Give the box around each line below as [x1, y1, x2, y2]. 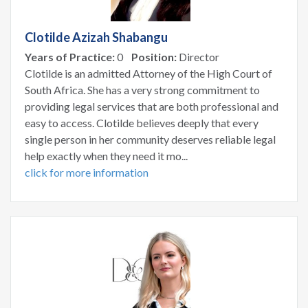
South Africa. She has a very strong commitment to [25, 82, 260, 96]
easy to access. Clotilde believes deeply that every [25, 115, 258, 129]
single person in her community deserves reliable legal [25, 132, 276, 146]
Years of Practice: [25, 49, 115, 63]
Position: [131, 49, 177, 63]
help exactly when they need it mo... [25, 148, 188, 162]
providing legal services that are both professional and [25, 99, 278, 113]
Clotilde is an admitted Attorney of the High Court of [25, 66, 272, 80]
